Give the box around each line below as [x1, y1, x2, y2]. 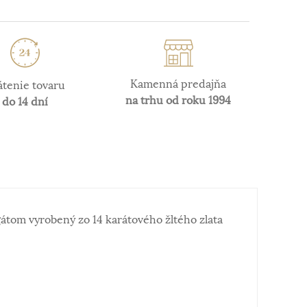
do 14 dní [2, 95, 49, 109]
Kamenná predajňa [130, 77, 227, 91]
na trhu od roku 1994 [125, 93, 232, 108]
